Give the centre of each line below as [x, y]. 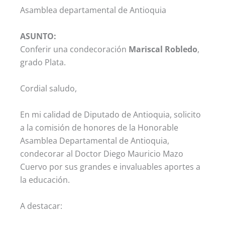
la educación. [45, 180]
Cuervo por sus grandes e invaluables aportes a [110, 167]
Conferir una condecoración [74, 49]
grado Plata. [43, 62]
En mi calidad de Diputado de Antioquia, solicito [110, 115]
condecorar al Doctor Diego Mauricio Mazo [102, 154]
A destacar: [41, 206]
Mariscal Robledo [163, 49]
